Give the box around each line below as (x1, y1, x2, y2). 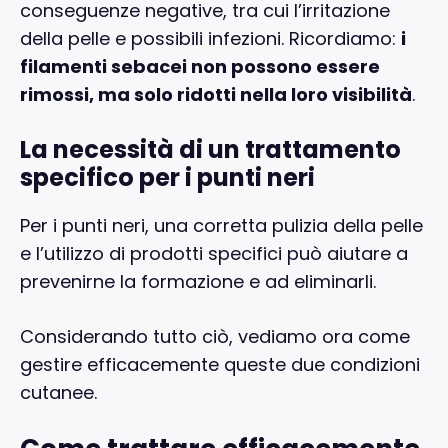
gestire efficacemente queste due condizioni (20, 351, 420, 377)
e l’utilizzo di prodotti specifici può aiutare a (20, 240, 408, 266)
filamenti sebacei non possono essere (20, 53, 380, 79)
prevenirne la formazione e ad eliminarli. (20, 268, 376, 294)
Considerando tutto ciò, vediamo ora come (20, 323, 410, 349)
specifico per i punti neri (20, 160, 315, 194)
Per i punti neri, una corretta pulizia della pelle (20, 212, 423, 238)
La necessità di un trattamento (20, 132, 401, 166)
